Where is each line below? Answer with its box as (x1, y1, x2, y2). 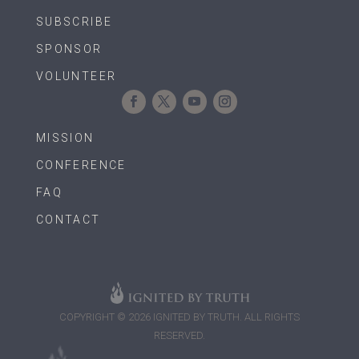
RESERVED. (153, 329, 205, 342)
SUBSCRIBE (35, 15, 113, 29)
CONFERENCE (35, 159, 127, 172)
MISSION (35, 131, 95, 145)
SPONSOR (35, 42, 103, 56)
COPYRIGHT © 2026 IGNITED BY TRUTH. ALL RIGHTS (58, 311, 300, 324)
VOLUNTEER (35, 70, 117, 83)
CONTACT (35, 213, 101, 227)
